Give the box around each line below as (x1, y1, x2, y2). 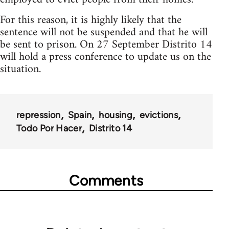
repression (16, 109, 61, 121)
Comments (69, 171, 144, 189)
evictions (139, 109, 178, 121)
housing (99, 109, 132, 121)
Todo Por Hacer (16, 122, 82, 134)
